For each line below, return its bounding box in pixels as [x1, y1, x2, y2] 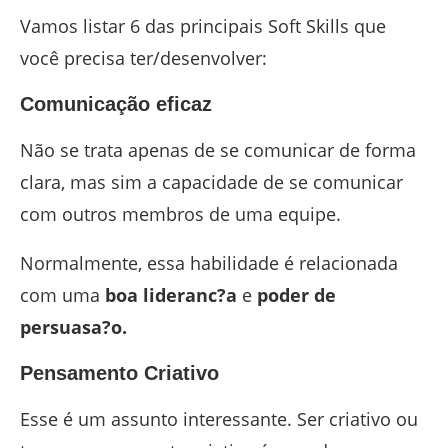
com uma [20, 283, 105, 308]
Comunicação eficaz [20, 93, 212, 116]
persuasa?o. [20, 315, 127, 340]
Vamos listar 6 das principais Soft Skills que [20, 14, 386, 39]
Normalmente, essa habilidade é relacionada [20, 251, 398, 276]
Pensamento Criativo [20, 362, 219, 385]
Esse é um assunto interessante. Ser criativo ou [20, 407, 418, 432]
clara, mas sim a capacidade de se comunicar [20, 170, 403, 195]
